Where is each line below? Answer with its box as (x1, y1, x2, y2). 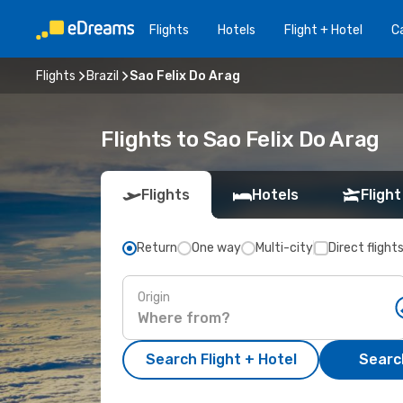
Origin (138, 289, 170, 305)
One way (192, 240, 241, 255)
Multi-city (255, 240, 313, 255)
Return (137, 240, 177, 255)
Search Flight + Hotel (145, 351, 297, 368)
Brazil (86, 67, 119, 84)
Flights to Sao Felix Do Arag (101, 127, 380, 152)
